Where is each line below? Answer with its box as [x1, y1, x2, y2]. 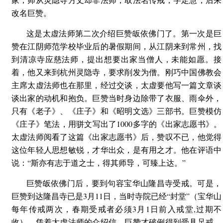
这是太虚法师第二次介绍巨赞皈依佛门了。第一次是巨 [26, 28, 222, 38]
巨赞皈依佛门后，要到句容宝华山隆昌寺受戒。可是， [26, 178, 222, 188]
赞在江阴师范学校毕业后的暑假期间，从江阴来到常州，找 [11, 41, 222, 51]
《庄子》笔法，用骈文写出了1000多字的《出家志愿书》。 [11, 118, 222, 129]
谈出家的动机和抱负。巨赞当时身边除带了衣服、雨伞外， [11, 93, 222, 103]
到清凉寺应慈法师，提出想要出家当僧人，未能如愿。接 [11, 54, 222, 64]
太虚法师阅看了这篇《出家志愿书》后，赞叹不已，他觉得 [11, 131, 222, 142]
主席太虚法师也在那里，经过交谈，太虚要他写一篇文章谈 [11, 80, 222, 90]
